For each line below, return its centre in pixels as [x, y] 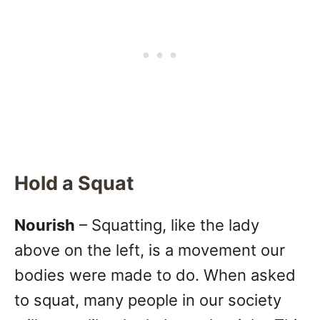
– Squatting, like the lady [167, 225]
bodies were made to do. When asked [155, 275]
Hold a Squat [74, 184]
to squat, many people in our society [148, 300]
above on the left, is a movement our [150, 250]
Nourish [45, 225]
